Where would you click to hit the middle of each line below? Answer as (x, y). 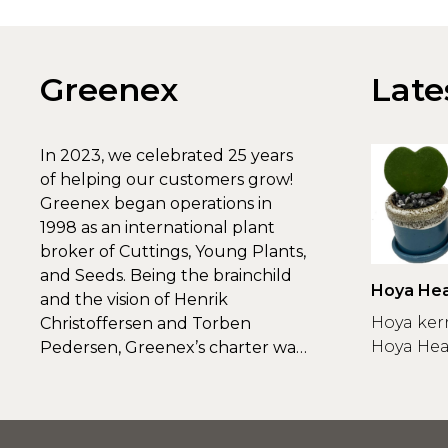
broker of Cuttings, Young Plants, (173, 252)
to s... (58, 372)
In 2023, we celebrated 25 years (166, 156)
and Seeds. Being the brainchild (166, 276)
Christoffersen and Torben (145, 324)
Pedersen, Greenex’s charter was (171, 348)
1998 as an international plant (157, 228)
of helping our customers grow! (166, 180)
